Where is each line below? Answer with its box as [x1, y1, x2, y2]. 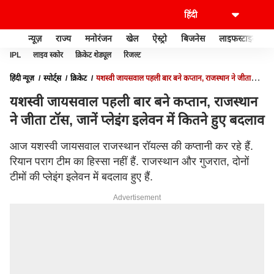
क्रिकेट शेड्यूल [75, 51, 111, 59]
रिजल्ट [124, 51, 141, 59]
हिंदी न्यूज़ [10, 74, 34, 83]
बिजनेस [181, 33, 205, 43]
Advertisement [113, 193, 161, 202]
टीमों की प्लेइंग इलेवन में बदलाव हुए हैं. [10, 171, 153, 183]
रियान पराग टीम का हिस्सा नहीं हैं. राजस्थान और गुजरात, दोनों [10, 155, 249, 168]
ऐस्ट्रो [152, 33, 167, 43]
